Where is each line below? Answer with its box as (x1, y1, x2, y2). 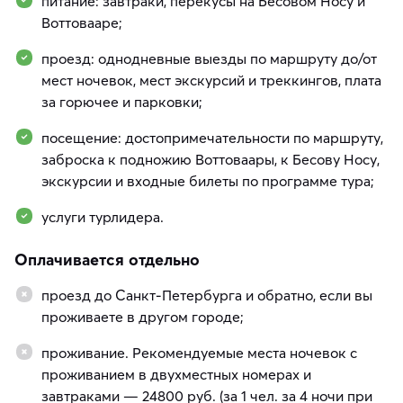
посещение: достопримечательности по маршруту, (41, 128, 383, 147)
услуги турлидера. (41, 207, 164, 226)
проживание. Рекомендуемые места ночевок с (41, 343, 357, 362)
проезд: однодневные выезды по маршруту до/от (41, 49, 377, 67)
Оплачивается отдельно (14, 248, 200, 270)
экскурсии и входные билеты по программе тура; (41, 171, 374, 190)
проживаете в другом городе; (41, 307, 244, 326)
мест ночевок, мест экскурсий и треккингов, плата (41, 70, 381, 89)
